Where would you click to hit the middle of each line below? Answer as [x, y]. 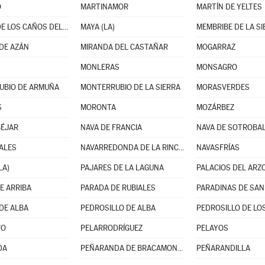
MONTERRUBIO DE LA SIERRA [130, 87]
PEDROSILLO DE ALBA [118, 208]
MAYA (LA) [97, 27]
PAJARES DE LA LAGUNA [122, 168]
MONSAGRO [216, 67]
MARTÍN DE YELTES [229, 7]
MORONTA [98, 107]
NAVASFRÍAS [218, 148]
